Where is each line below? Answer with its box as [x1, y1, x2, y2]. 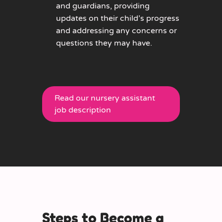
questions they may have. [55, 38, 152, 48]
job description [55, 105, 111, 115]
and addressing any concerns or [55, 25, 177, 36]
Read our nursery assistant [55, 93, 155, 103]
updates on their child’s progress [55, 13, 179, 23]
